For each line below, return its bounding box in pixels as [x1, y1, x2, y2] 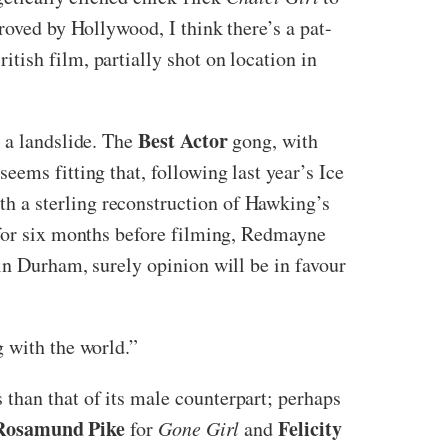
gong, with [227, 126, 318, 154]
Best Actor [138, 125, 228, 155]
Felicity [278, 413, 342, 443]
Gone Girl [157, 414, 240, 441]
